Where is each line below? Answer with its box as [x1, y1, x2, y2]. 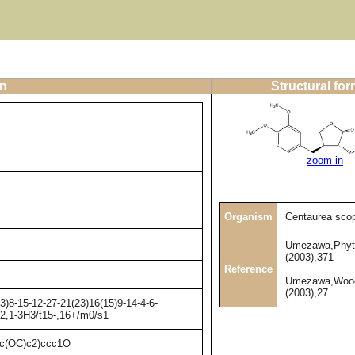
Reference [224, 263, 273, 276]
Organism [224, 211, 273, 223]
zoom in [307, 155, 343, 167]
